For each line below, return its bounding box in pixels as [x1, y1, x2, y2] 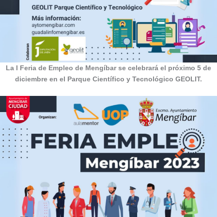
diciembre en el [15, 76, 67, 83]
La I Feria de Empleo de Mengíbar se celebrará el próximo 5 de [6, 64, 211, 72]
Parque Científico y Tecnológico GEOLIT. [67, 76, 202, 83]
